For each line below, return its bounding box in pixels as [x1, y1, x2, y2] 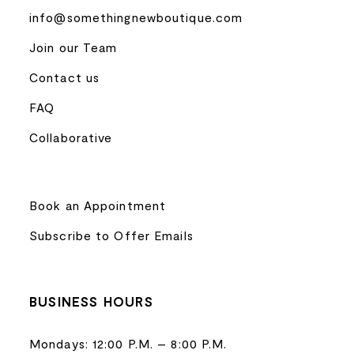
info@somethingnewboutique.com [29, 9, 243, 24]
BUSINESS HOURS [29, 293, 153, 310]
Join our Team [29, 39, 118, 55]
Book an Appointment [29, 197, 167, 213]
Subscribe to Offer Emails [29, 227, 194, 243]
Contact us [29, 69, 100, 85]
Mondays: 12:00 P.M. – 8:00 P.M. [29, 335, 228, 351]
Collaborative [29, 129, 113, 145]
